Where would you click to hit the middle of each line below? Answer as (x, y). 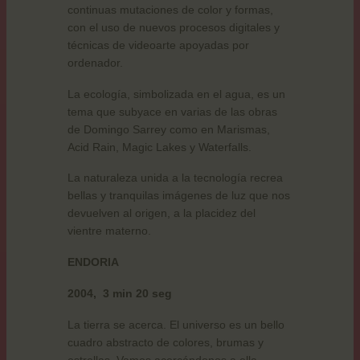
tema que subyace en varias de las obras (172, 111)
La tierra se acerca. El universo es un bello (176, 324)
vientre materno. (109, 231)
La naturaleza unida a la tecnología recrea (175, 178)
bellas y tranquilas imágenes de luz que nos (179, 196)
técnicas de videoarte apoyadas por (158, 45)
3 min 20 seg (137, 293)
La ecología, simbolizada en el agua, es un (176, 94)
